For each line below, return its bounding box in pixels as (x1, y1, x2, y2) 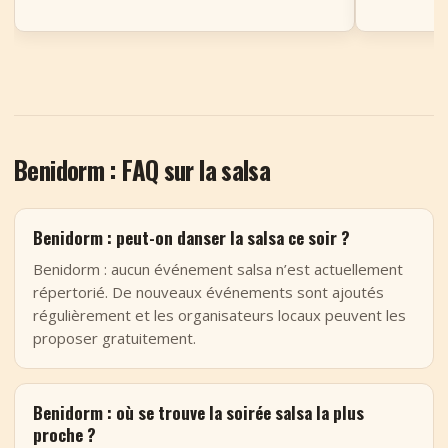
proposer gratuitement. (33, 328, 196, 348)
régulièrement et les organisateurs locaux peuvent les (33, 305, 406, 325)
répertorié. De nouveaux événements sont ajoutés (33, 282, 384, 302)
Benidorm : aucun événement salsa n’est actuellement (33, 259, 403, 279)
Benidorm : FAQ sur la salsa (14, 151, 271, 188)
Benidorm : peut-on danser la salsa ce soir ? (33, 225, 350, 250)
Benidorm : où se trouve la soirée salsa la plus (33, 400, 364, 425)
